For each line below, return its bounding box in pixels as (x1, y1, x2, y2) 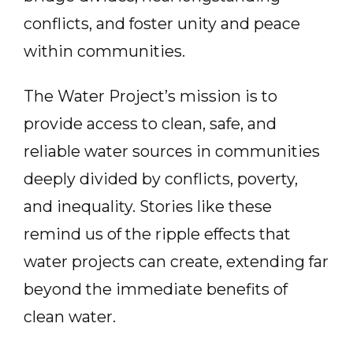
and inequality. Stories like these (24, 197, 272, 216)
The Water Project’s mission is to (24, 87, 277, 106)
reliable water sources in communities (24, 142, 320, 161)
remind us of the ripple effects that (24, 225, 291, 243)
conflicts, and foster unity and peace (24, 14, 300, 33)
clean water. (24, 307, 120, 326)
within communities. (24, 42, 189, 61)
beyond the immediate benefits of (24, 280, 288, 299)
